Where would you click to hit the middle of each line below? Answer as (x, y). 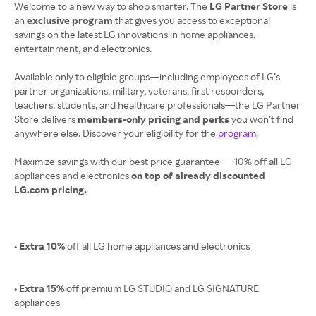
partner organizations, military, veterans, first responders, (139, 91)
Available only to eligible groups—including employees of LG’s (147, 77)
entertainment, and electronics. (83, 48)
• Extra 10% (41, 246)
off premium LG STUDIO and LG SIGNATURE (163, 288)
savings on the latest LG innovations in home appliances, (135, 34)
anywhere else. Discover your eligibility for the (116, 133)
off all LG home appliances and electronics (158, 246)
